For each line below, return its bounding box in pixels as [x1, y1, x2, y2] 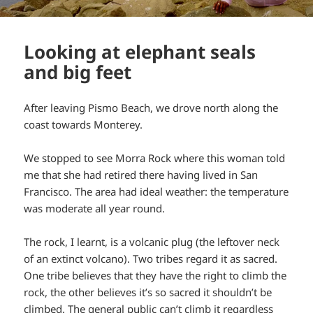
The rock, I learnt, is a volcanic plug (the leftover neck [24, 234, 280, 249]
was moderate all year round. [24, 201, 166, 215]
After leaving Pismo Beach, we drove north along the [24, 100, 279, 115]
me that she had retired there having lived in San [24, 167, 259, 182]
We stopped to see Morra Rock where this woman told [24, 150, 286, 165]
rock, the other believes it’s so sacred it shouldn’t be [24, 284, 272, 299]
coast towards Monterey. [24, 117, 143, 131]
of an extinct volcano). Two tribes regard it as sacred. [24, 251, 278, 265]
